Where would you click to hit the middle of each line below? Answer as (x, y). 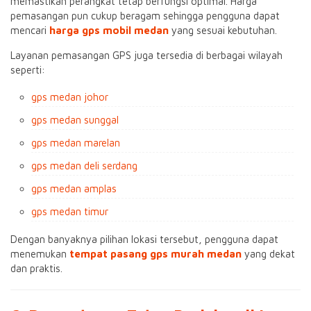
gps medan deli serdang (84, 166)
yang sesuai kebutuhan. (224, 30)
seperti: (28, 70)
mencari (30, 30)
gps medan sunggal (75, 120)
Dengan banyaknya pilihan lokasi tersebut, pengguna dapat (144, 239)
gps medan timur (70, 211)
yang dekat (268, 254)
